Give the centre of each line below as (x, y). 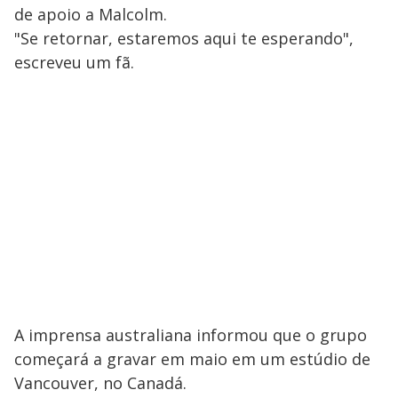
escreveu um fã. (74, 62)
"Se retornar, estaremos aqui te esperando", (184, 38)
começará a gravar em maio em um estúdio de (192, 359)
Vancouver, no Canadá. (100, 383)
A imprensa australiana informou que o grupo (191, 335)
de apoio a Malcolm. (91, 14)
